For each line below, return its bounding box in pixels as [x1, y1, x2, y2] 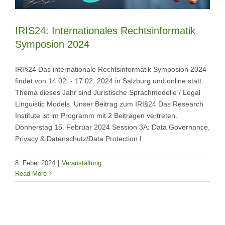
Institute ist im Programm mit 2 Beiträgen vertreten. [15, 111, 177, 120]
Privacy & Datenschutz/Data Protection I [15, 134, 142, 143]
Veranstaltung [62, 159, 101, 167]
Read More [15, 169, 47, 177]
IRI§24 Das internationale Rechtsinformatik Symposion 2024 [15, 65, 206, 73]
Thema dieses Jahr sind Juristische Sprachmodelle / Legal [15, 88, 200, 96]
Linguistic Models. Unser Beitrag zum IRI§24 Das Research [15, 99, 203, 108]
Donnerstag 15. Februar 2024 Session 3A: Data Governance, [15, 123, 210, 131]
